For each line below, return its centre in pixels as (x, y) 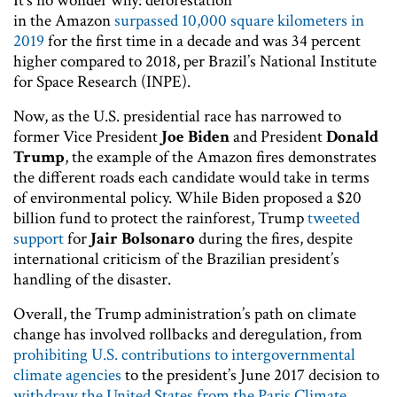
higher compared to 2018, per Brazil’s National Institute (195, 61)
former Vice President (87, 136)
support (39, 238)
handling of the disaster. (92, 279)
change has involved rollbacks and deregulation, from (188, 334)
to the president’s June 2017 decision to (250, 375)
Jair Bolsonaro (143, 238)
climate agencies (67, 375)
